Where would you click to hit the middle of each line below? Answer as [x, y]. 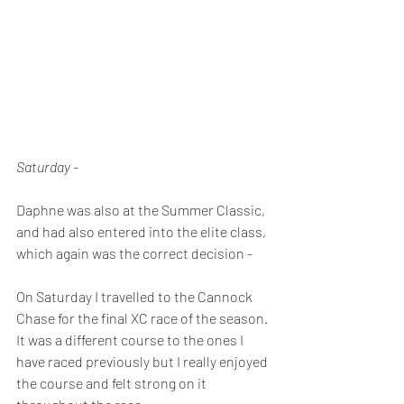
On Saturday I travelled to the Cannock [136, 297]
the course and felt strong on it [113, 383]
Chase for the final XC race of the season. [143, 318]
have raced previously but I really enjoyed [143, 362]
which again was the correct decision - [134, 253]
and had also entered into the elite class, [142, 232]
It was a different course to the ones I [131, 340]
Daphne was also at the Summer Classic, [142, 210]
